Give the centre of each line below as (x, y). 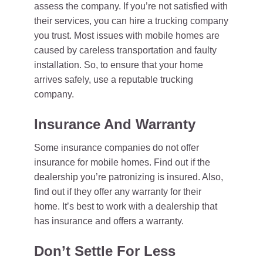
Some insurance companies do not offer (117, 148)
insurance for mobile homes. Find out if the (122, 162)
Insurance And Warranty (115, 124)
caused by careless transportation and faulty (125, 50)
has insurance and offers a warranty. (109, 221)
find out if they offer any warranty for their (118, 192)
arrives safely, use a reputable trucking (114, 80)
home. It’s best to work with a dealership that (126, 206)
